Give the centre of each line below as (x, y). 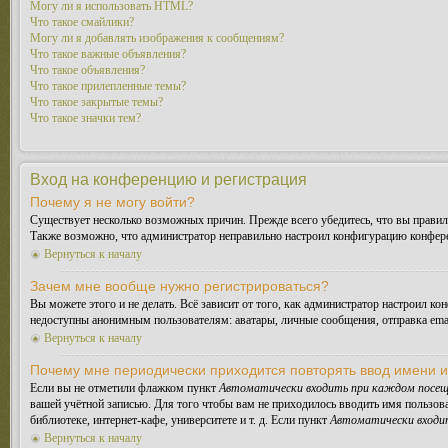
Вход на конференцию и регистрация (168, 179)
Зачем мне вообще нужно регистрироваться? (179, 286)
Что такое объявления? (87, 70)
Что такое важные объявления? (108, 54)
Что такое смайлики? (82, 22)
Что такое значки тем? (85, 118)
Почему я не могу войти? (112, 202)
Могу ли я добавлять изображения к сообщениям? (157, 38)
